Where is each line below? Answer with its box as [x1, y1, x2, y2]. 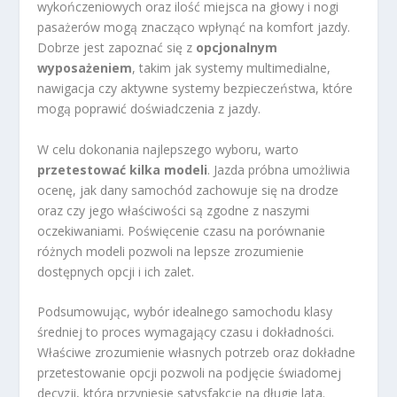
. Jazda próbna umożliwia [207, 160, 351, 178]
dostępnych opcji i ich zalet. [37, 262, 195, 280]
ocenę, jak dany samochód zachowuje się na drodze [37, 181, 339, 198]
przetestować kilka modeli [37, 160, 208, 178]
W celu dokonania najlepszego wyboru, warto [37, 140, 300, 158]
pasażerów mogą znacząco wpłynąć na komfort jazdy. [37, 19, 351, 36]
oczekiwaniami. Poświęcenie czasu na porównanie [37, 222, 326, 239]
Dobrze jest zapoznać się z [37, 39, 197, 57]
